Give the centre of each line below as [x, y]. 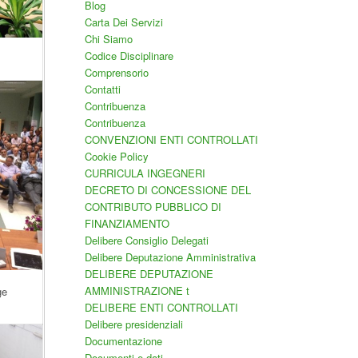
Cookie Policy [116, 156]
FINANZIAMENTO [127, 223]
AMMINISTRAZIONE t [137, 290]
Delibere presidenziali [133, 324]
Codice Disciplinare [129, 56]
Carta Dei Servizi [123, 22]
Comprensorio [116, 72]
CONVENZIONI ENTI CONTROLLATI [171, 139]
